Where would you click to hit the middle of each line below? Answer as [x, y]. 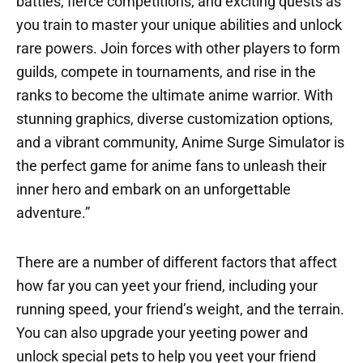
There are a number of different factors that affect [177, 262]
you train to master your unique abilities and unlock [179, 25]
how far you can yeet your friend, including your [167, 286]
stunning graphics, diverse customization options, [175, 119]
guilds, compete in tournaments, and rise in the [166, 72]
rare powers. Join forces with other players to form [178, 48]
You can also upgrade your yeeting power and [162, 333]
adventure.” [53, 213]
